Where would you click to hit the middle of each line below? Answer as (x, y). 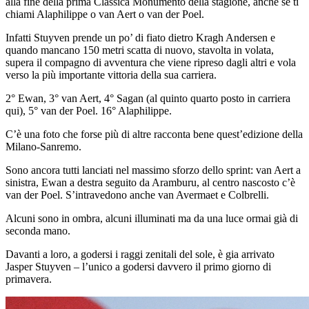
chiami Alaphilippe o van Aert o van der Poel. (105, 14)
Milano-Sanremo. (43, 147)
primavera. (29, 279)
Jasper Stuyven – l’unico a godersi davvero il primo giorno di (138, 267)
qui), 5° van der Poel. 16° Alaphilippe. (89, 111)
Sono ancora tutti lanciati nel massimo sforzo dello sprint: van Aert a (153, 170)
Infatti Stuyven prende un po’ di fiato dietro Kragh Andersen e (140, 38)
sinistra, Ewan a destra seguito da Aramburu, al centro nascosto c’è (150, 183)
